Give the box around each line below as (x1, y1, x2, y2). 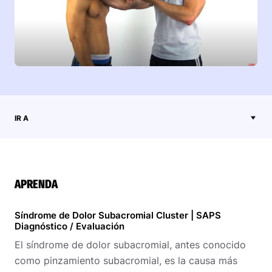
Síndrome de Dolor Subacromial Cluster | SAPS (15, 209, 221, 221)
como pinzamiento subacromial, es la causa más (15, 254, 237, 267)
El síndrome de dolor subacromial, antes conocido (15, 238, 246, 251)
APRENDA (15, 176, 58, 191)
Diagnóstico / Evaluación (15, 220, 124, 232)
